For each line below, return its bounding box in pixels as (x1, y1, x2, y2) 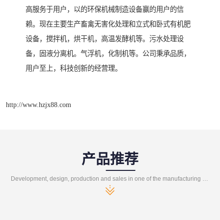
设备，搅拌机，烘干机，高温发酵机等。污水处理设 (26, 34, 184, 43)
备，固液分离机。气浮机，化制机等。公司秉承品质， (26, 49, 191, 57)
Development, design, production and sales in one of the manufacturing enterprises (202, 175, 209, 183)
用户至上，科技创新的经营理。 (26, 64, 122, 72)
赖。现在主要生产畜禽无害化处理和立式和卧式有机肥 (26, 20, 191, 28)
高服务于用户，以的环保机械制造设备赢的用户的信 (26, 5, 184, 13)
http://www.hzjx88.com (6, 101, 71, 109)
